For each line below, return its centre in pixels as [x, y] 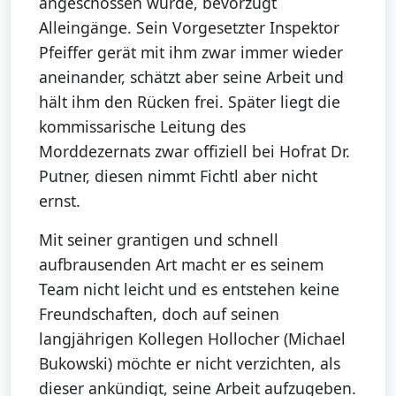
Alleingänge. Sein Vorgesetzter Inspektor [189, 27]
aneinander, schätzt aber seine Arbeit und [191, 76]
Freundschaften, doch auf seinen [159, 313]
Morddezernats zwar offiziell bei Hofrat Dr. [194, 151]
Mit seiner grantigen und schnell [159, 239]
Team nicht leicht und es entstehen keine [189, 289]
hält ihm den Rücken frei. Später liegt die [190, 101]
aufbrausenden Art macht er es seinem [181, 264]
